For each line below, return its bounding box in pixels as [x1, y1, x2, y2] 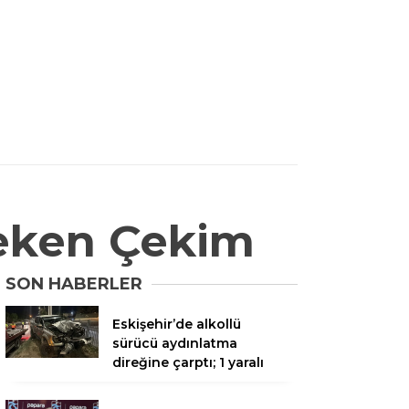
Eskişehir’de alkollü [112, 315, 241, 332]
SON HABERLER [5, 273, 142, 294]
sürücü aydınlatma [112, 334, 237, 351]
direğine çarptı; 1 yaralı [112, 353, 264, 371]
